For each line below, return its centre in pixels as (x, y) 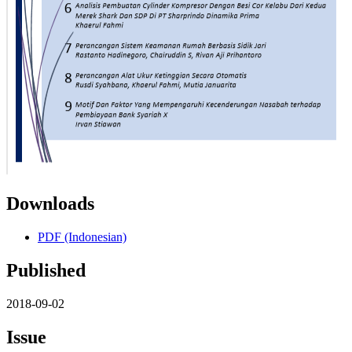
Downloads (50, 203)
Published (46, 270)
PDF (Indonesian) (82, 236)
